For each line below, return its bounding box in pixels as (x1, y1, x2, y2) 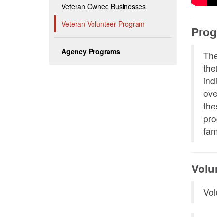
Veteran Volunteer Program (62, 18, 145, 29)
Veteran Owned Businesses (62, 1, 146, 11)
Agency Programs (62, 46, 120, 56)
